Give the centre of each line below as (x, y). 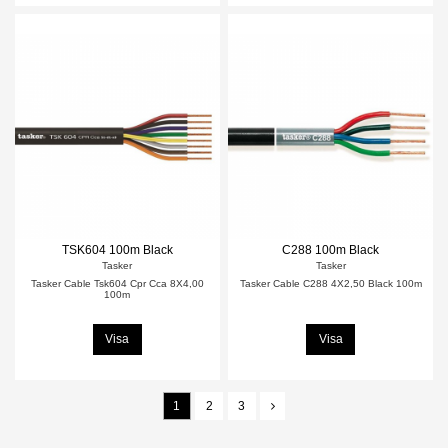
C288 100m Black (331, 250)
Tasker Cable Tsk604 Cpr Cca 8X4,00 (117, 283)
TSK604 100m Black (117, 250)
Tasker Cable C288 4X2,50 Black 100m (330, 283)
